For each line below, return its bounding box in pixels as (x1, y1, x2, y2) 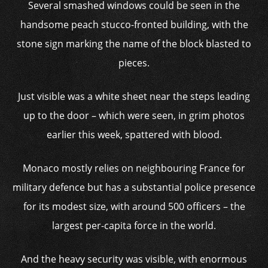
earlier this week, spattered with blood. (46, 128, 222, 141)
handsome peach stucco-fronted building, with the (20, 18, 248, 31)
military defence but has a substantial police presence (13, 181, 255, 194)
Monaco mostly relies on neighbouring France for (23, 162, 245, 175)
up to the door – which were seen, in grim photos (23, 109, 245, 122)
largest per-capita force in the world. (52, 219, 216, 232)
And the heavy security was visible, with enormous (21, 252, 247, 266)
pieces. (118, 56, 150, 69)
